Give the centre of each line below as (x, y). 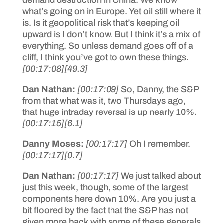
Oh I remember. (160, 144)
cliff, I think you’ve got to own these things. (105, 57)
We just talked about (161, 175)
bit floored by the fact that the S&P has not (105, 210)
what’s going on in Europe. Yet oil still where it (111, 11)
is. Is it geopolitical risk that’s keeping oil (101, 23)
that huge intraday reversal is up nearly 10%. (109, 112)
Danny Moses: (54, 144)
